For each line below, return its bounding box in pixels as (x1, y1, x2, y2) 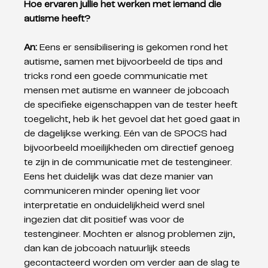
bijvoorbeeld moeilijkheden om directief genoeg (24, 144, 237, 153)
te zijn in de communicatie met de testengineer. (24, 158, 235, 167)
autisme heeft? (24, 14, 91, 23)
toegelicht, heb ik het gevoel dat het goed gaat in (24, 115, 243, 124)
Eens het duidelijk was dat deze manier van (24, 172, 216, 181)
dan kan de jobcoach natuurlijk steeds (24, 244, 193, 253)
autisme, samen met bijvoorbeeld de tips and (24, 57, 226, 66)
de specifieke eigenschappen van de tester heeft (24, 100, 240, 109)
